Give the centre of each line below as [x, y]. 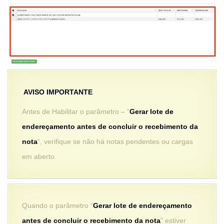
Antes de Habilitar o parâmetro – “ [76, 112]
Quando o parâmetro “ [57, 206]
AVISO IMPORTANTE [58, 92]
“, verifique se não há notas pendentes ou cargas [115, 142]
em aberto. [39, 157]
